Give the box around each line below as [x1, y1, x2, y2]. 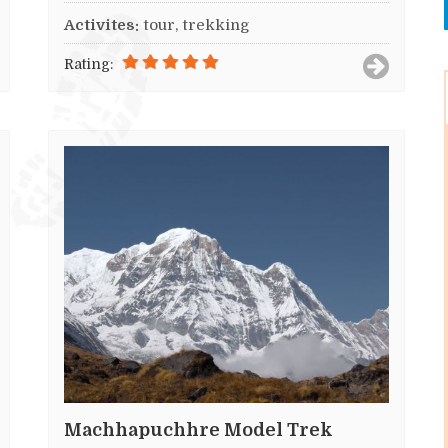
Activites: [64, 16, 139, 35]
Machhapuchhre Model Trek [64, 419, 333, 440]
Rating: [64, 56, 113, 73]
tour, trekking [143, 16, 250, 35]
